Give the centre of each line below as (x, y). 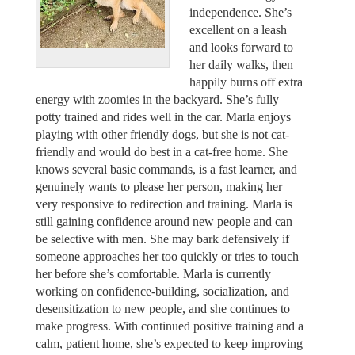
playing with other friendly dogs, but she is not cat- (162, 134)
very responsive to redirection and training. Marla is (164, 204)
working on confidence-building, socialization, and (162, 291)
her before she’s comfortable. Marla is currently (153, 273)
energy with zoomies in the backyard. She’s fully (157, 99)
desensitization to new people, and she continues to (162, 308)
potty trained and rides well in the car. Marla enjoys (163, 116)
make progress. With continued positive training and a (169, 326)
